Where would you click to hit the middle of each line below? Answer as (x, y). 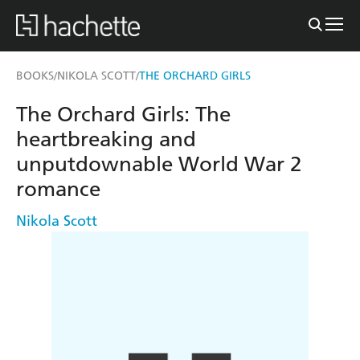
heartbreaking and (106, 139)
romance (58, 189)
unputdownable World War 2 (159, 164)
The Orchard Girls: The (123, 114)
